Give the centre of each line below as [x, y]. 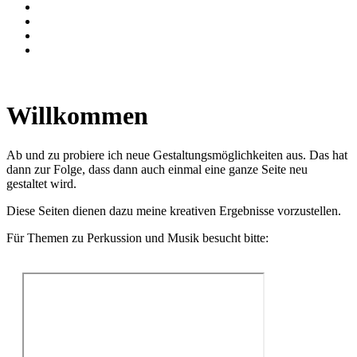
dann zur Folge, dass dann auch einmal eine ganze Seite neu [157, 169]
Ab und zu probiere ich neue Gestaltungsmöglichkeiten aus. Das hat [177, 155]
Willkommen [77, 116]
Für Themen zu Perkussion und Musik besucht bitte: [137, 237]
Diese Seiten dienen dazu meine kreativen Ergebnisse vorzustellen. [174, 210]
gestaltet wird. [41, 183]
